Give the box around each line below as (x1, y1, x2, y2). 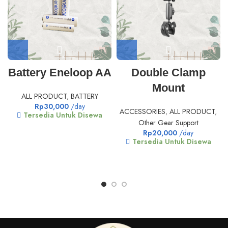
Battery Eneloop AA (8, 66, 111, 79)
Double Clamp (131, 66, 206, 79)
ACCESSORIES (120, 106, 166, 117)
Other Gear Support (138, 117, 198, 128)
